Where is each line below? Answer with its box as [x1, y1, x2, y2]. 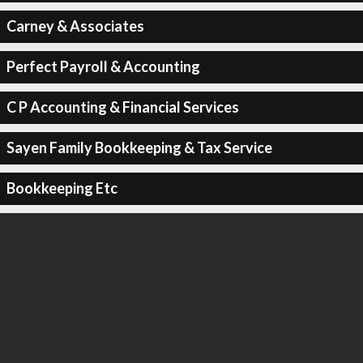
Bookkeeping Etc [6, 179, 117, 197]
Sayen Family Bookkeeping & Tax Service [6, 139, 272, 156]
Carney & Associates [6, 17, 144, 35]
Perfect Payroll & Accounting [6, 58, 200, 75]
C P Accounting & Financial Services [6, 98, 239, 116]
